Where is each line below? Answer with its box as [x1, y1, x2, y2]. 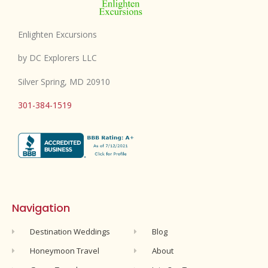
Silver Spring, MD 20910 [18, 75, 110, 87]
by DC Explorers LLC [18, 52, 97, 64]
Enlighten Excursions [18, 28, 97, 40]
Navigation [12, 200, 70, 215]
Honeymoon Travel [30, 245, 100, 256]
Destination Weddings [30, 226, 111, 237]
